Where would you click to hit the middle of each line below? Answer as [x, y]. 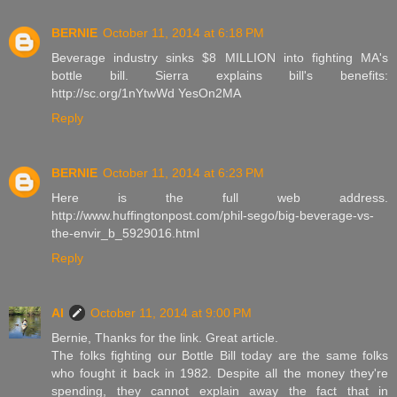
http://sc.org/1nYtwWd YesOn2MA [146, 93]
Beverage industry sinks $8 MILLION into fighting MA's [220, 57]
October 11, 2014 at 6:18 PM [183, 32]
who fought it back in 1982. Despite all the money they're [220, 373]
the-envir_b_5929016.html [125, 233]
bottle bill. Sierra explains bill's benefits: [220, 75]
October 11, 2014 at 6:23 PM [183, 172]
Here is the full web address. [220, 197]
